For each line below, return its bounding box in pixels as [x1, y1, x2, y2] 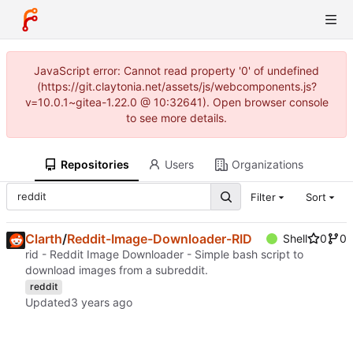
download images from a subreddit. [25, 263, 208, 277]
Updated [25, 295, 71, 309]
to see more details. [126, 111, 227, 124]
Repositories [61, 158, 130, 171]
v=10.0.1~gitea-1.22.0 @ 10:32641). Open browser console [24, 95, 329, 109]
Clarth [25, 231, 62, 247]
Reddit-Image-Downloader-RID [67, 231, 252, 247]
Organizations [231, 158, 303, 171]
